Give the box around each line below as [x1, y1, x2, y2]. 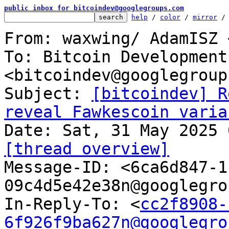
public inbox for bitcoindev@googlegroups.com [4, 4, 184, 12]
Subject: [4, 84, 91, 103]
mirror [193, 13, 217, 21]
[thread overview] [4, 140, 169, 158]
